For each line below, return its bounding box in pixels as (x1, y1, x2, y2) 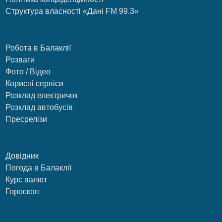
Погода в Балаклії (5, 164, 72, 172)
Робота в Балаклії (5, 44, 71, 53)
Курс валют (5, 175, 48, 184)
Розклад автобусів (5, 103, 73, 112)
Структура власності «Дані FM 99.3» (5, 7, 139, 16)
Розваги (5, 55, 35, 64)
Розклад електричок (5, 91, 78, 100)
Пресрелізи (5, 115, 48, 124)
